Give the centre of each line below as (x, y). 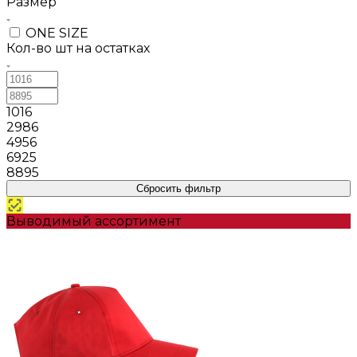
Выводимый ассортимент (94, 221)
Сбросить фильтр (178, 188)
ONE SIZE (57, 33)
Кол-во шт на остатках (78, 48)
